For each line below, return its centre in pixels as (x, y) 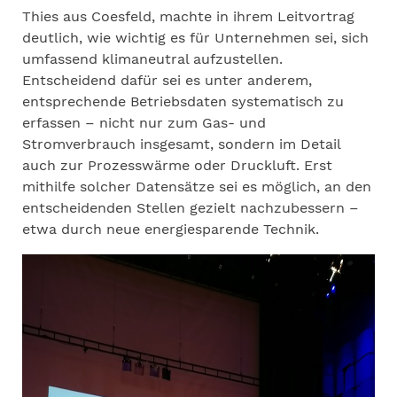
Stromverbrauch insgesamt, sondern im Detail (181, 144)
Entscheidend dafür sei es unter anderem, (167, 80)
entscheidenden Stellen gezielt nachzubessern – (191, 208)
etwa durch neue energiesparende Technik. (171, 229)
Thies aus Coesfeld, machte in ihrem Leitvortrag (188, 16)
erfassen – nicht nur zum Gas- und (144, 123)
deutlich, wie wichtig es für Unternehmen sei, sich (195, 38)
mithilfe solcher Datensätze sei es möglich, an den (197, 187)
